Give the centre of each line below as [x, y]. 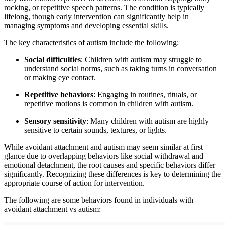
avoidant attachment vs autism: [52, 209]
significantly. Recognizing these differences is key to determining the [113, 174]
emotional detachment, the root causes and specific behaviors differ [110, 165]
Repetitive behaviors [59, 94]
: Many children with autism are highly [148, 121]
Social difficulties [52, 59]
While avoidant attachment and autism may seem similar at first [103, 147]
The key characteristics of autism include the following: [91, 42]
